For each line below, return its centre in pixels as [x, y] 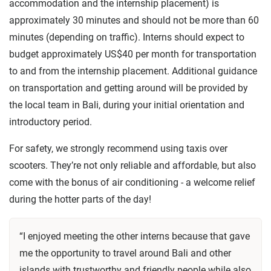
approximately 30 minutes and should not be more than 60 [134, 20]
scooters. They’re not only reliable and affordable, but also [132, 165]
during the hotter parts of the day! [80, 199]
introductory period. [51, 122]
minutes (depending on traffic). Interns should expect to [127, 37]
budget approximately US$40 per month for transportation [133, 54]
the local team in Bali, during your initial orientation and [127, 105]
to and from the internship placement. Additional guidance [133, 71]
